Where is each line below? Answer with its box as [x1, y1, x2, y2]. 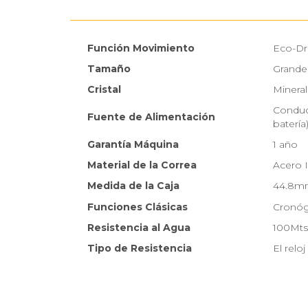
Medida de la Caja [87, 179, 179, 192]
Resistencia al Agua [87, 221, 190, 234]
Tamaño [87, 63, 131, 76]
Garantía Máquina [87, 138, 179, 151]
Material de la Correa [87, 159, 197, 172]
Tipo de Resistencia [87, 242, 192, 255]
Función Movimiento [87, 42, 195, 55]
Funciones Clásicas [87, 201, 188, 214]
